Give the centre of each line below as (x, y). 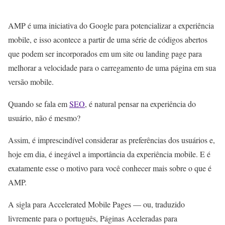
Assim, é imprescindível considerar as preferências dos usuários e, (111, 140)
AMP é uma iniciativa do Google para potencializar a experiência (111, 26)
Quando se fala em (39, 104)
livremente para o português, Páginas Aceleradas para (93, 218)
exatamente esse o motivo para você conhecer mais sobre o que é (110, 168)
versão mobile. (31, 82)
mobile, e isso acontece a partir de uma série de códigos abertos (108, 40)
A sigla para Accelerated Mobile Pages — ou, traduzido (96, 204)
